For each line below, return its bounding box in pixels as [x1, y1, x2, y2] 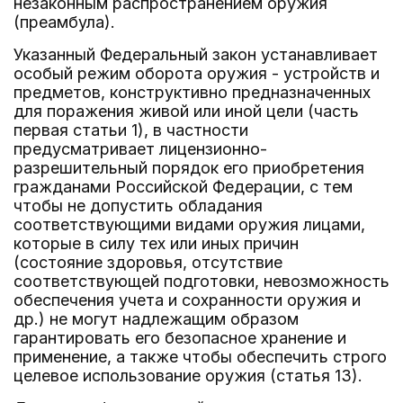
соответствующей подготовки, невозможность [13, 272, 390, 291]
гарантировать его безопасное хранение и [13, 328, 346, 347]
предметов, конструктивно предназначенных [13, 83, 371, 102]
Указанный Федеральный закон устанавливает [13, 45, 378, 64]
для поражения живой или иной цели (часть [13, 102, 359, 121]
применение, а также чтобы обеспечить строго [13, 347, 387, 366]
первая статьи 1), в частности [13, 121, 248, 139]
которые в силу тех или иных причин [13, 234, 299, 253]
